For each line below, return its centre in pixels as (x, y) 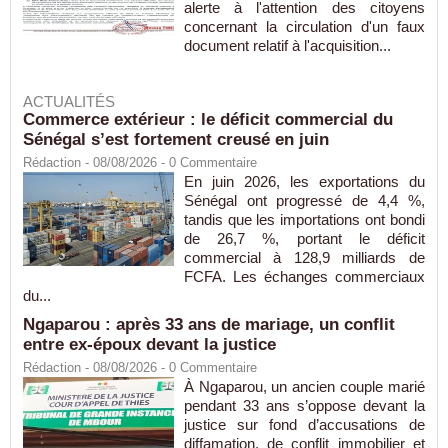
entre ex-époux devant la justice (149, 345)
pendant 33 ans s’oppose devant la (304, 406)
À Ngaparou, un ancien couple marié (304, 387)
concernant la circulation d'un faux (304, 27)
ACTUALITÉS (69, 102)
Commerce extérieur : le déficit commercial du (208, 120)
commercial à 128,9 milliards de (304, 258)
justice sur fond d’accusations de (304, 425)
